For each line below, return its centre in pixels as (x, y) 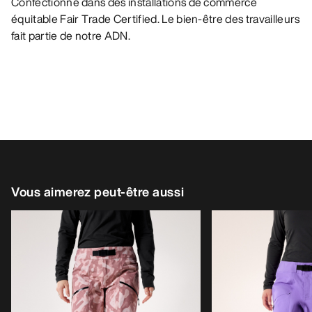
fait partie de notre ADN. (71, 36)
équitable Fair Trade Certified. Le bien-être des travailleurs (156, 19)
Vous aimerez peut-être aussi (98, 192)
